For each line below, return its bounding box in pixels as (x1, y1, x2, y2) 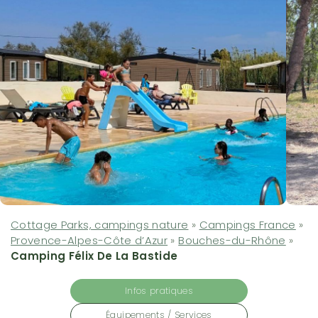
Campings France (199, 217, 296, 233)
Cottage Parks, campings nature (11, 217, 189, 233)
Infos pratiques (124, 285, 194, 297)
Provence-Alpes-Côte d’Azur (11, 233, 168, 248)
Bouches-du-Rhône (178, 233, 286, 248)
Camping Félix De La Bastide (11, 248, 178, 264)
